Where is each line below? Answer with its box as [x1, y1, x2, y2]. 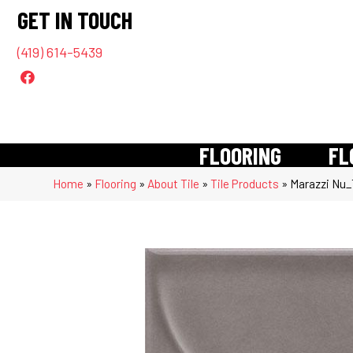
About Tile [147, 176, 200, 191]
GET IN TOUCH [17, 6, 132, 34]
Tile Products [210, 176, 280, 191]
